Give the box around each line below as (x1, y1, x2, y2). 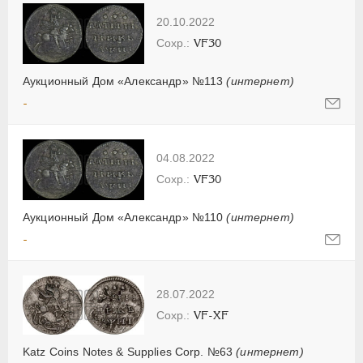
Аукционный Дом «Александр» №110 (23, 210, 227, 224)
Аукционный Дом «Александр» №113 (23, 74, 227, 88)
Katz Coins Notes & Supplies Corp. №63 (23, 344, 237, 358)
